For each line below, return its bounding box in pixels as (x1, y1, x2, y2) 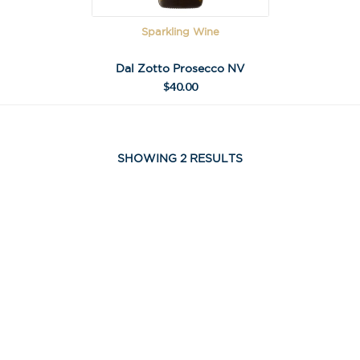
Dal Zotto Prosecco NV (115, 62, 245, 76)
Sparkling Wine (141, 26, 219, 38)
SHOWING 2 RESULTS (117, 152, 243, 166)
